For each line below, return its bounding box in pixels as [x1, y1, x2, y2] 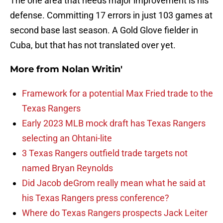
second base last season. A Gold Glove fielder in [10, 25, 198, 36]
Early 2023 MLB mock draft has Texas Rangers [22, 118, 206, 129]
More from [10, 64, 62, 75]
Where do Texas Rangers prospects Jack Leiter [22, 208, 208, 219]
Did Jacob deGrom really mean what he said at [22, 178, 206, 189]
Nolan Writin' [62, 64, 122, 75]
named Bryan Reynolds [22, 163, 113, 174]
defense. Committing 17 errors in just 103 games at [10, 10, 213, 21]
